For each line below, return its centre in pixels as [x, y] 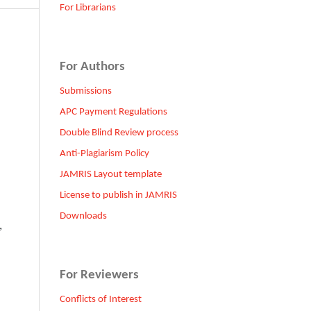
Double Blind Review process [119, 133]
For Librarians [88, 8]
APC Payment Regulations [114, 112]
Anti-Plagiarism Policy [104, 153]
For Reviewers [99, 275]
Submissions [86, 91]
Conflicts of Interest [101, 299]
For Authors [92, 67]
